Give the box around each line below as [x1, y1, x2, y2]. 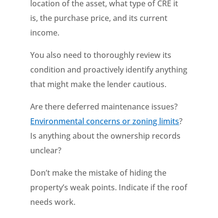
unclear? [30, 145, 62, 156]
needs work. [30, 197, 76, 207]
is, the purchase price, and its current [30, 13, 168, 23]
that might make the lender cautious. [30, 79, 167, 90]
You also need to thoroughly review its [30, 50, 172, 60]
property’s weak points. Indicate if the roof [30, 182, 188, 193]
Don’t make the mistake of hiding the [30, 167, 167, 178]
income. [30, 27, 60, 38]
